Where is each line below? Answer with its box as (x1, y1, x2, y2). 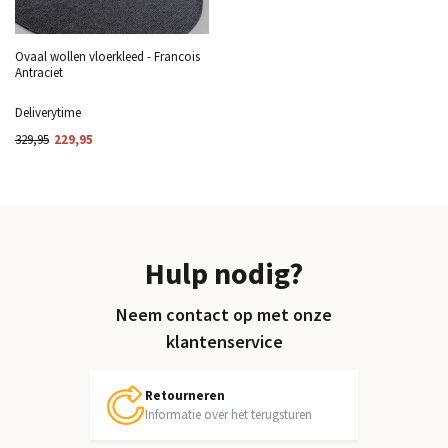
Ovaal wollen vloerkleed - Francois (15, 47, 200, 65)
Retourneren (144, 387, 225, 404)
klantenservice (165, 330, 283, 353)
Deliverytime (15, 103, 81, 121)
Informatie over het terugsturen (144, 406, 312, 423)
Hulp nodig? (145, 254, 303, 292)
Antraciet (15, 63, 63, 81)
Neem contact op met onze (116, 303, 332, 326)
